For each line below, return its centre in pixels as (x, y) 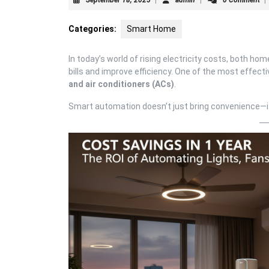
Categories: (92, 29)
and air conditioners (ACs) (121, 84)
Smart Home (151, 29)
